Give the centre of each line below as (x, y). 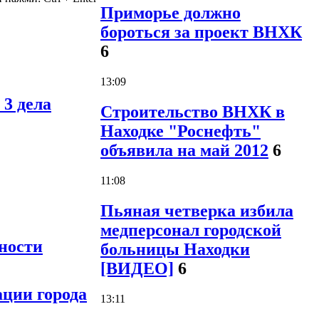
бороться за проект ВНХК (201, 32)
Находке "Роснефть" (181, 131)
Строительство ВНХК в (193, 112)
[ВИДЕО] (137, 268)
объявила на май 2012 (184, 151)
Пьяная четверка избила (197, 210)
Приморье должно (171, 13)
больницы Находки (175, 249)
